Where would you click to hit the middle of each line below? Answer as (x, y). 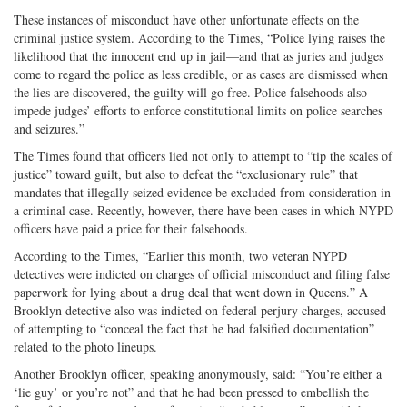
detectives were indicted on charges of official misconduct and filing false (202, 273)
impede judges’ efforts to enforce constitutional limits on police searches (198, 110)
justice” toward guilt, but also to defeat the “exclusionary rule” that (186, 174)
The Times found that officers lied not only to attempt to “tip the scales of (203, 155)
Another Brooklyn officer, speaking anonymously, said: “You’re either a (198, 373)
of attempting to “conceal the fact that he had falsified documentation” (194, 328)
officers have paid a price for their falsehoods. (131, 228)
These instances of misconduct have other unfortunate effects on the (186, 19)
